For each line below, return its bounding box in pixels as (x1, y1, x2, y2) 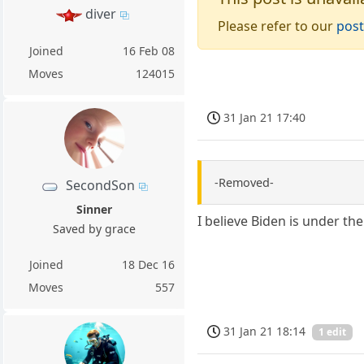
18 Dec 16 (122, 257, 175, 273)
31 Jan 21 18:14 (223, 323, 306, 339)
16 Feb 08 (123, 43, 175, 59)
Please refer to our (218, 16, 337, 35)
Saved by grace (53, 221, 136, 237)
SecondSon (66, 176, 136, 195)
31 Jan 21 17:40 (223, 109, 306, 125)
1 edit (318, 325, 347, 340)
